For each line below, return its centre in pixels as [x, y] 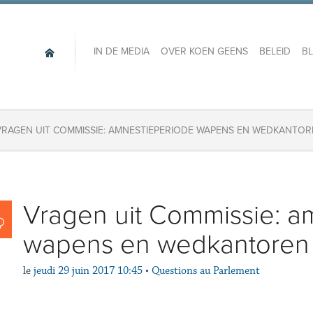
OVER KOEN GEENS [204, 52]
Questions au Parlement [205, 271]
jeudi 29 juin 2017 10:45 [88, 271]
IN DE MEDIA [121, 52]
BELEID [275, 52]
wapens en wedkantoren [166, 245]
